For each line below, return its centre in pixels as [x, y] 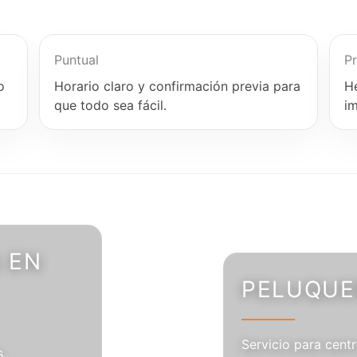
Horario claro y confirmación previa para [177, 86]
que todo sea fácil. [110, 105]
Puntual [76, 60]
